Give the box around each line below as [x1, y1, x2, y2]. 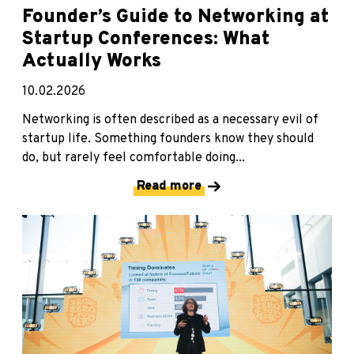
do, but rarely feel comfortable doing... [22, 150, 245, 167]
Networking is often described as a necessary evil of [22, 112, 318, 129]
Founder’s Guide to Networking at [22, 6, 329, 30]
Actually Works [22, 50, 161, 74]
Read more [137, 179, 201, 195]
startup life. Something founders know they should [22, 131, 314, 148]
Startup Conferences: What [22, 28, 269, 52]
